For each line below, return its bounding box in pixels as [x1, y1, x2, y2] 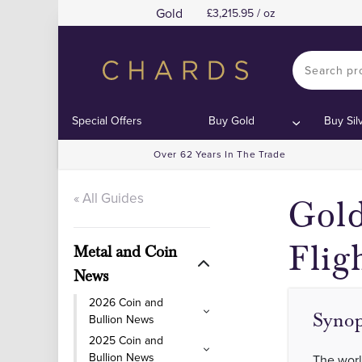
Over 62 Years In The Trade [154, 147, 286, 161]
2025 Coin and [89, 332, 163, 348]
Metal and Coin [74, 242, 177, 262]
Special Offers [72, 112, 143, 128]
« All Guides [74, 188, 144, 208]
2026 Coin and [89, 294, 163, 310]
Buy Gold [208, 112, 255, 128]
